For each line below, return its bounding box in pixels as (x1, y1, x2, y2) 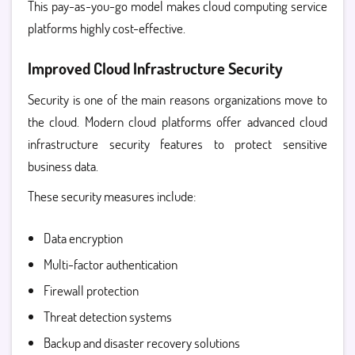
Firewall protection (44, 281, 139, 300)
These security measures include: (28, 187, 196, 205)
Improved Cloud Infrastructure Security (28, 58, 283, 78)
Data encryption (44, 229, 123, 247)
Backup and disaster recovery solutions (44, 334, 240, 352)
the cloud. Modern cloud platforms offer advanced (28, 113, 300, 131)
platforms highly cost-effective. (28, 19, 185, 37)
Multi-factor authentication (44, 255, 177, 273)
